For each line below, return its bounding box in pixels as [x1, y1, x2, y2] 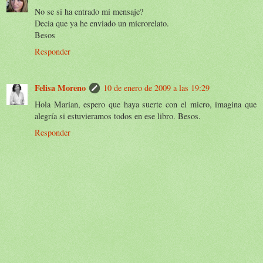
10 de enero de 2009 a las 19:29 [103, 82, 210, 93]
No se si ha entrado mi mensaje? [35, 5, 143, 17]
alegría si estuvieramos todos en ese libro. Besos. [35, 110, 201, 122]
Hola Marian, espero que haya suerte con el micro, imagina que [35, 98, 257, 110]
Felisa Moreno [35, 81, 86, 94]
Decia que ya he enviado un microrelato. [35, 17, 169, 29]
